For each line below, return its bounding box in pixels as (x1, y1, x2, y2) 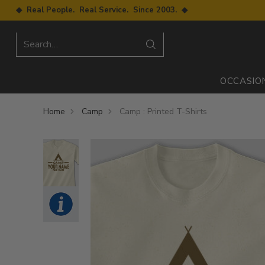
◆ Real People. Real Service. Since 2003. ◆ (15, 4, 188, 15)
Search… (23, 37, 58, 51)
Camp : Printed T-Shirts (119, 105, 207, 117)
